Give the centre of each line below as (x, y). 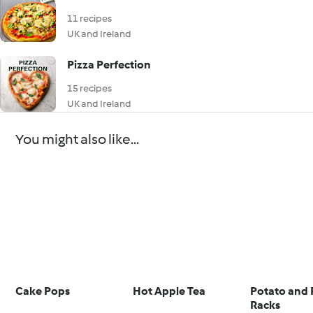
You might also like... (78, 139)
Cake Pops (43, 291)
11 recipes (89, 19)
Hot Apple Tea (169, 291)
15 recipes (89, 88)
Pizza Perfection (109, 65)
